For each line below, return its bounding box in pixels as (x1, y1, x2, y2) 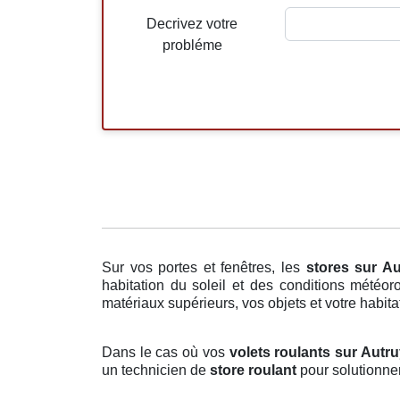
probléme (162, 37, 222, 54)
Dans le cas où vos (102, 345, 229, 361)
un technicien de (102, 362, 210, 379)
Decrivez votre (146, 16, 238, 32)
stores (305, 260, 349, 276)
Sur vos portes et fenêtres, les (102, 260, 306, 276)
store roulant (210, 362, 296, 379)
